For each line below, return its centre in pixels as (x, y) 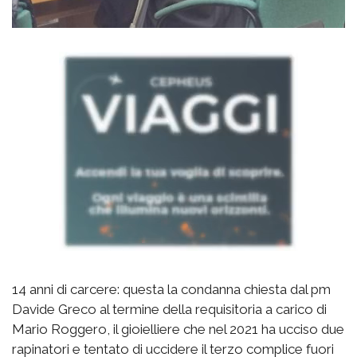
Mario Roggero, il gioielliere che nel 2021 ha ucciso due (178, 329)
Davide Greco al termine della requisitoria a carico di (169, 309)
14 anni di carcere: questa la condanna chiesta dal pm (171, 289)
